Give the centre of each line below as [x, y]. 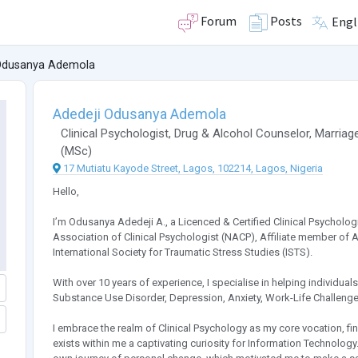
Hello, [66, 192]
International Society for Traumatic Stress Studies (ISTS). [182, 253]
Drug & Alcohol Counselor [241, 134]
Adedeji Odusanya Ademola [139, 114]
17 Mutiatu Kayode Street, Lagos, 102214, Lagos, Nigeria [193, 169]
